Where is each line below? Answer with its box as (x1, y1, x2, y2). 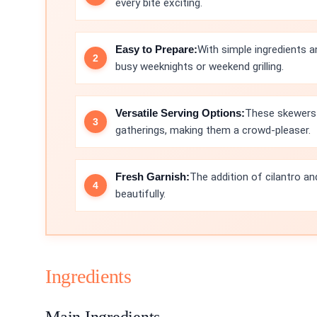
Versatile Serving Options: (115, 107, 245, 119)
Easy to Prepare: (115, 43, 197, 55)
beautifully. (115, 188, 166, 200)
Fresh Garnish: (115, 171, 190, 183)
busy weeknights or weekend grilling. (115, 60, 284, 73)
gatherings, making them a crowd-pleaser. (115, 124, 311, 137)
